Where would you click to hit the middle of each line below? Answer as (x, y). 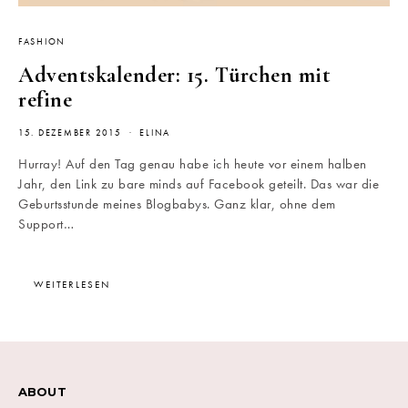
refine (45, 100)
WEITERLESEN (72, 284)
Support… (46, 224)
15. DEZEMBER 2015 (70, 133)
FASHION (42, 42)
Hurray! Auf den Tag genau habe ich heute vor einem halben (193, 164)
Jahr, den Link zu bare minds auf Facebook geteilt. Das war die (199, 184)
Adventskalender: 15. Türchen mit (174, 75)
